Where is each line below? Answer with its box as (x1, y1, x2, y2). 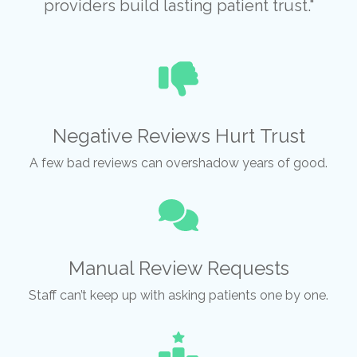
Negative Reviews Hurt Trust (52, 124, 305, 147)
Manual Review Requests (68, 257, 289, 280)
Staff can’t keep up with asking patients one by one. (29, 288, 328, 303)
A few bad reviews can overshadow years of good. (29, 155, 328, 171)
